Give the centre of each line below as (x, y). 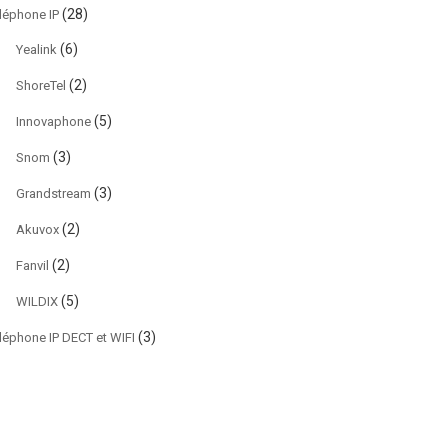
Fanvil (32, 265)
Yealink (36, 49)
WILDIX (37, 301)
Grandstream (53, 193)
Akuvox (37, 229)
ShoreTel (41, 85)
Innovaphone (53, 121)
